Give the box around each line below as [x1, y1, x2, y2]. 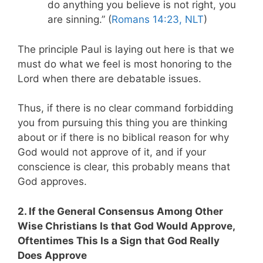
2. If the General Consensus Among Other [18, 205, 223, 217]
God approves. [18, 176, 87, 188]
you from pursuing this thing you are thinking [18, 117, 227, 129]
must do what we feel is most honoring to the [18, 58, 232, 70]
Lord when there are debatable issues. [18, 72, 201, 85]
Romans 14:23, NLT [112, 14, 204, 26]
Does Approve [18, 249, 87, 261]
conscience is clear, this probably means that [18, 161, 230, 173]
